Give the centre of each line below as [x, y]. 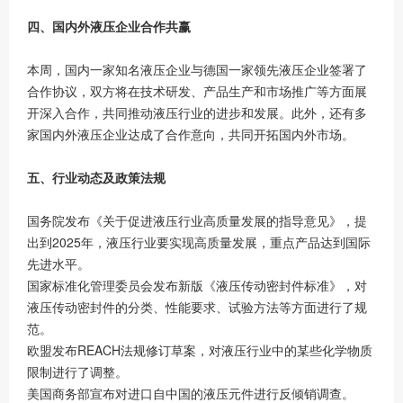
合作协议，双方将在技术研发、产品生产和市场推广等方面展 [197, 91]
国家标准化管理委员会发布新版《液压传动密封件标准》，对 [197, 285]
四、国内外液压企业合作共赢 [109, 26]
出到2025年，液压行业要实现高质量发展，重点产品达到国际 [199, 242]
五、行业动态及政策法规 [96, 177]
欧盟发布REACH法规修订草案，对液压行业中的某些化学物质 [200, 350]
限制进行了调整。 [77, 372]
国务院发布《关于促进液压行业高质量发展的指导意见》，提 [197, 220]
